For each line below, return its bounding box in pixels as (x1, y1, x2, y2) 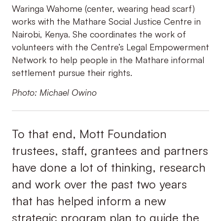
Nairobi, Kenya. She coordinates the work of (11, 28, 186, 39)
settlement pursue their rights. (11, 67, 132, 78)
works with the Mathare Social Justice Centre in (11, 15, 201, 27)
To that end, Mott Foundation (11, 126, 167, 141)
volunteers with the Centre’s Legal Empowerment (11, 41, 209, 52)
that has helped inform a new (11, 193, 166, 208)
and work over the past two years (11, 176, 187, 191)
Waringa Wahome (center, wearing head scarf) (11, 2, 195, 14)
